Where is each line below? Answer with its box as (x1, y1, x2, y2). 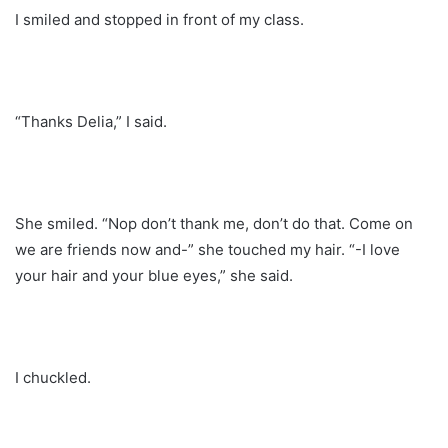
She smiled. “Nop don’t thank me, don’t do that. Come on (15, 213, 413, 233)
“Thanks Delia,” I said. (15, 111, 167, 131)
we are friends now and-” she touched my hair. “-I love (15, 239, 400, 259)
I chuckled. (15, 367, 91, 387)
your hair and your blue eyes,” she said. (15, 265, 293, 285)
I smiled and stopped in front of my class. (15, 9, 304, 29)
